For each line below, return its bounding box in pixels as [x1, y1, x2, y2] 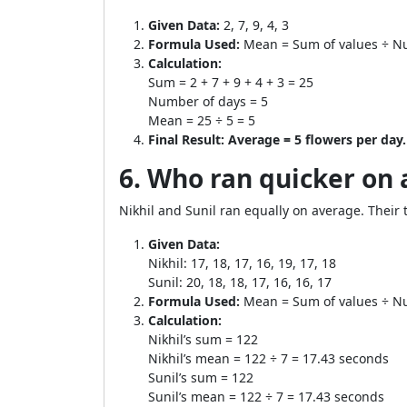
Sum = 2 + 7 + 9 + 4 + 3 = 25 [148, 74, 313, 91]
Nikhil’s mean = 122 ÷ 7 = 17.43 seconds [148, 350, 389, 367]
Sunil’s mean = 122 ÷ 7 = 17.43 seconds [148, 388, 384, 405]
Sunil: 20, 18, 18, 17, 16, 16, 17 [148, 273, 332, 291]
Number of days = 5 [148, 93, 268, 110]
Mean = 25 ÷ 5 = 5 [148, 112, 255, 129]
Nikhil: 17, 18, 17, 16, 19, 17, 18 [148, 254, 336, 272]
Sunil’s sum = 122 [148, 369, 253, 386]
